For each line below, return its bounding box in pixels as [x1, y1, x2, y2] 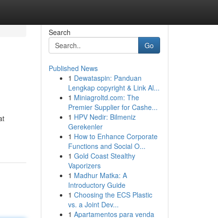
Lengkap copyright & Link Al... [68, 83, 160, 92]
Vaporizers [68, 161, 101, 170]
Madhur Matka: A [73, 170, 127, 180]
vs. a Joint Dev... [68, 200, 119, 209]
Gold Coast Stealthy [73, 151, 135, 161]
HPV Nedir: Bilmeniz [73, 112, 136, 122]
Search [48, 27, 71, 37]
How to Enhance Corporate [73, 131, 158, 141]
